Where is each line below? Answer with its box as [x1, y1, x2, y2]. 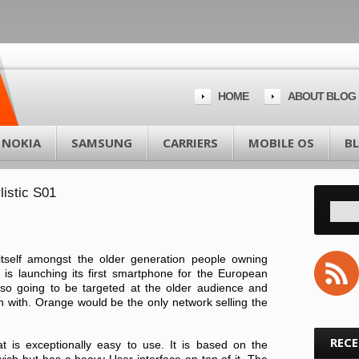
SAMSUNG [71, 135, 132, 151]
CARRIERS [162, 135, 218, 151]
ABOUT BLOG [287, 90, 356, 103]
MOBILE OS [248, 135, 314, 151]
